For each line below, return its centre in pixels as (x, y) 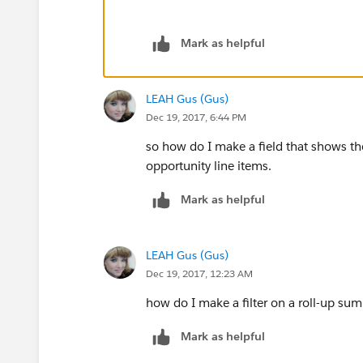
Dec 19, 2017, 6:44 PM (196, 117)
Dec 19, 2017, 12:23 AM (199, 273)
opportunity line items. (209, 165)
